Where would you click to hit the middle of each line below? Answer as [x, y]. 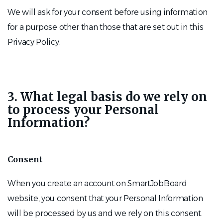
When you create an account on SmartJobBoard [97, 183]
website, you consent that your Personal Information [105, 198]
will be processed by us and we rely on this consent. [105, 213]
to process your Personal [83, 110]
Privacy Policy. [34, 42]
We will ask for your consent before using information [108, 12]
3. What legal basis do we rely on [107, 97]
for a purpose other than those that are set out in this [106, 27]
